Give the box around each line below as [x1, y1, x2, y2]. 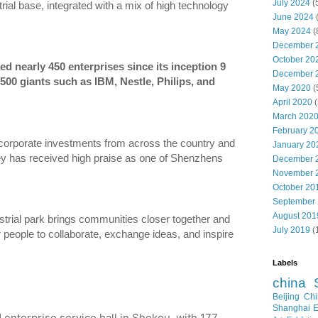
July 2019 [273, 224, 310, 235]
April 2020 [273, 97, 312, 107]
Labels [273, 258, 297, 267]
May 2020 [273, 82, 311, 93]
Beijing [273, 291, 300, 302]
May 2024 [273, 26, 311, 36]
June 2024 [273, 11, 314, 22]
